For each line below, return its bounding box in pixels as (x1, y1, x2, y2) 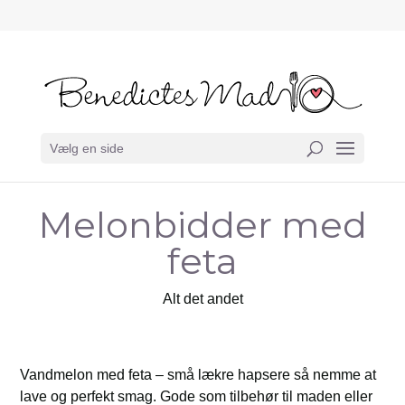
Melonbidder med (38, 202, 367, 247)
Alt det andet (162, 291, 243, 306)
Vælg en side (49, 141, 124, 156)
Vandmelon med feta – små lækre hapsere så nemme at (20, 367, 377, 382)
